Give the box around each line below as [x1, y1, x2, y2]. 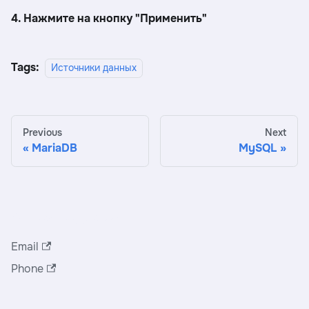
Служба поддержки [11, 210, 121, 226]
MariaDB [32, 141, 77, 156]
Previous [23, 126, 62, 139]
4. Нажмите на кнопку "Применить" [11, 11, 207, 26]
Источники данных [51, 61, 137, 74]
